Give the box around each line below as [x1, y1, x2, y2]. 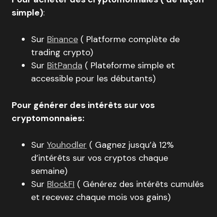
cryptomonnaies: [12, 112, 84, 124]
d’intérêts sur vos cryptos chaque [31, 152, 168, 164]
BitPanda [47, 60, 82, 71]
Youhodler [47, 139, 87, 151]
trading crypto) [31, 46, 93, 58]
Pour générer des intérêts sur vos [12, 99, 155, 111]
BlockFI [47, 178, 75, 190]
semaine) [31, 165, 67, 177]
